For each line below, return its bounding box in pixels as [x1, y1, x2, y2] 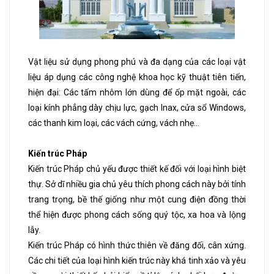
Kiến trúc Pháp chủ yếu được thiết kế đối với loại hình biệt [28, 164, 246, 174]
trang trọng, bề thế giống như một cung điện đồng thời [28, 194, 246, 205]
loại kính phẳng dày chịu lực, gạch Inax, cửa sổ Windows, [28, 103, 246, 113]
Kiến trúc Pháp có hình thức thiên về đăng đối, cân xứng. [28, 240, 246, 251]
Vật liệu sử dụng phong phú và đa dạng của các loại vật [28, 57, 246, 67]
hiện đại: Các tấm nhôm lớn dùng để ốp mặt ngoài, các [28, 87, 246, 98]
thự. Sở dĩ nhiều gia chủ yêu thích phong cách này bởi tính [28, 179, 246, 190]
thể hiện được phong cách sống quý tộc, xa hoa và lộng [28, 210, 246, 220]
